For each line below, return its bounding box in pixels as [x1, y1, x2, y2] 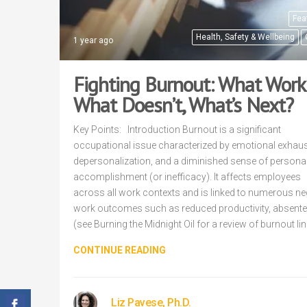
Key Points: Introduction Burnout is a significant [73, 124, 281, 136]
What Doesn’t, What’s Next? [73, 91, 293, 119]
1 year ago [73, 36, 113, 46]
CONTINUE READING [73, 245, 166, 256]
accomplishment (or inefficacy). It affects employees [73, 171, 301, 183]
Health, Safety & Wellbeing [196, 32, 295, 42]
